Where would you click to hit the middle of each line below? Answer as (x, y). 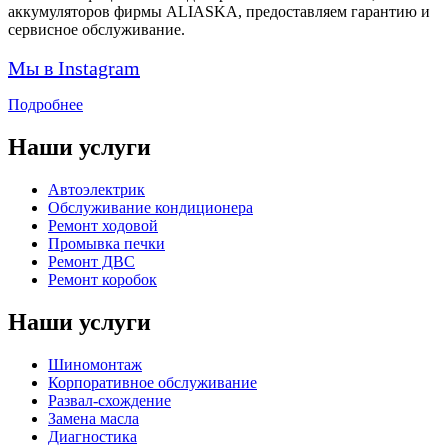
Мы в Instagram (74, 68)
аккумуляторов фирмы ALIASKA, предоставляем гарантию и (219, 12)
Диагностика (92, 436)
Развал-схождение (109, 400)
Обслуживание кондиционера (150, 208)
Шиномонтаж (95, 364)
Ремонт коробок (102, 280)
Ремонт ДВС (91, 262)
